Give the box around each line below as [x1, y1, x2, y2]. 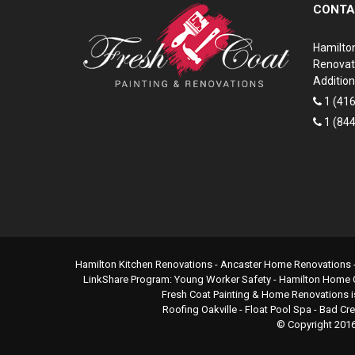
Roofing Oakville [162, 303, 237, 315]
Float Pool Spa [244, 303, 311, 315]
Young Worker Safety [174, 273, 271, 285]
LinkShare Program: [82, 273, 174, 285]
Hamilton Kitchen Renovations [74, 258, 212, 270]
